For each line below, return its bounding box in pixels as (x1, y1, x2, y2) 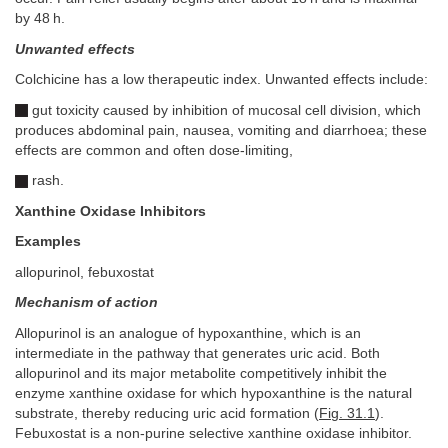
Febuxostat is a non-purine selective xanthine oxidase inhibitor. (15, 425, 412, 441)
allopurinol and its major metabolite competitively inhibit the (15, 365, 387, 381)
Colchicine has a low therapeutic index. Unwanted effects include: (15, 72, 428, 87)
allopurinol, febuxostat (15, 264, 154, 280)
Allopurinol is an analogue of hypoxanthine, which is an (15, 325, 361, 341)
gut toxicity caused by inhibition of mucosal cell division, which (28, 102, 421, 118)
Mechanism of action (15, 295, 158, 310)
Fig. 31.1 (319, 405, 375, 421)
